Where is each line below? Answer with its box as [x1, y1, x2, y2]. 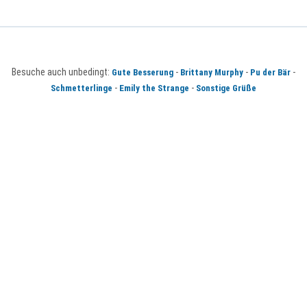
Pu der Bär [250, 67, 291, 78]
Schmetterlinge [51, 83, 112, 94]
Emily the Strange [119, 83, 189, 94]
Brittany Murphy [180, 67, 243, 78]
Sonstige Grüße [196, 83, 256, 94]
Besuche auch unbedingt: [12, 66, 112, 78]
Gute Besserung [112, 67, 173, 78]
